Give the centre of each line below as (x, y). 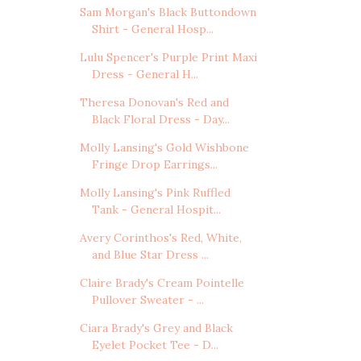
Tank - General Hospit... (156, 210)
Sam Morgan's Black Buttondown (168, 12)
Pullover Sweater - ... (147, 300)
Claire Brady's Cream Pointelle (162, 283)
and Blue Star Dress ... (150, 255)
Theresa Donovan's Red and (154, 103)
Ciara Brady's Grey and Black (156, 328)
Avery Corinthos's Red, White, (160, 238)
